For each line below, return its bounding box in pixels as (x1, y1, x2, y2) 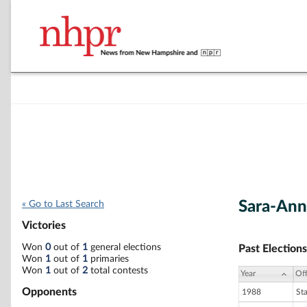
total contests (88, 265, 148, 275)
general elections (88, 242, 161, 252)
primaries (88, 254, 129, 264)
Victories (22, 220, 66, 232)
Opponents (22, 286, 77, 297)
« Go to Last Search (22, 199, 104, 209)
